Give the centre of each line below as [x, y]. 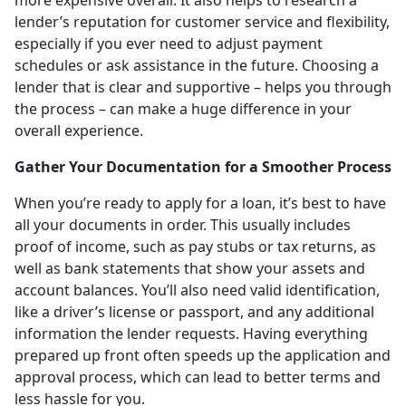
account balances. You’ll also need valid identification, [197, 290]
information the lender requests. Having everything [191, 333]
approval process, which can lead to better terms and [198, 377]
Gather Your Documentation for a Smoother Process [203, 166]
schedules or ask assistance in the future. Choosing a [197, 65]
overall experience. [79, 130]
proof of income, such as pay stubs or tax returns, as [195, 246]
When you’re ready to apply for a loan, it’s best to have [200, 203]
